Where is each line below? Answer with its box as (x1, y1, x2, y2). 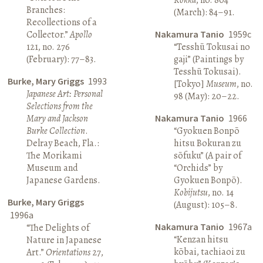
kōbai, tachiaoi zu (173, 245, 245, 258)
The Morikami (26, 149, 83, 162)
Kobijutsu (173, 186, 208, 199)
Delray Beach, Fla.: (26, 136, 100, 150)
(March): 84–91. (173, 5, 235, 19)
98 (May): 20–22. (173, 89, 240, 103)
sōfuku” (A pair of (173, 149, 241, 162)
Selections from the (26, 99, 93, 113)
